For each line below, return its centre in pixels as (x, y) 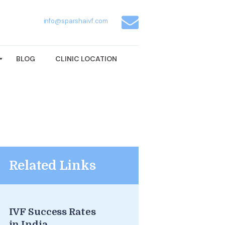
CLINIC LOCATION (86, 59)
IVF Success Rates (52, 212)
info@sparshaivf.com (76, 21)
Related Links (52, 166)
